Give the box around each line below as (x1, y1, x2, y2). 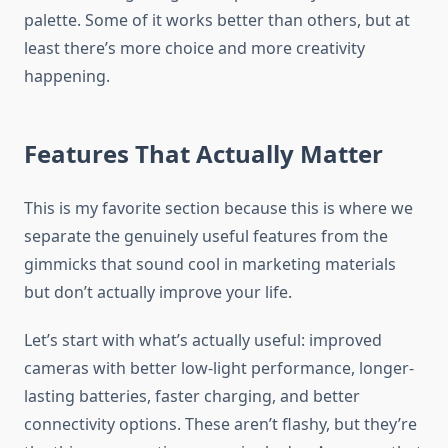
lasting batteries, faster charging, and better (24, 385, 360, 408)
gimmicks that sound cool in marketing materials (24, 253, 396, 276)
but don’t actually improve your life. (24, 281, 292, 304)
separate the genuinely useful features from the (24, 225, 388, 248)
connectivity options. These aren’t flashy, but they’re (24, 413, 417, 436)
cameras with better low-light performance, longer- (24, 357, 414, 380)
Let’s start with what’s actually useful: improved (24, 329, 382, 352)
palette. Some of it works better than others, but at (24, 9, 410, 32)
